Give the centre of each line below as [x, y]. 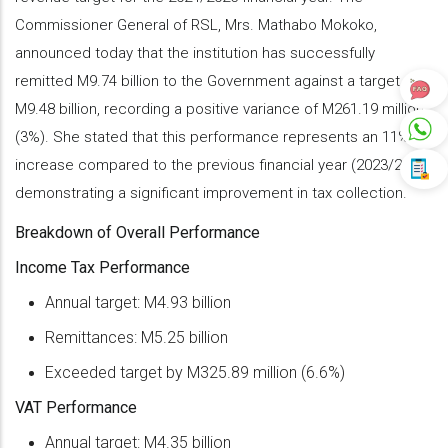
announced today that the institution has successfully [195, 52]
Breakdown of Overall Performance [137, 232]
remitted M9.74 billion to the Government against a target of [216, 80]
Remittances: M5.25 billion [136, 337]
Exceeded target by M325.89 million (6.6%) [195, 372]
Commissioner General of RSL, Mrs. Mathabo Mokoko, [196, 24]
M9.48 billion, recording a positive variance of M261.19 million [219, 108]
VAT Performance [76, 407]
